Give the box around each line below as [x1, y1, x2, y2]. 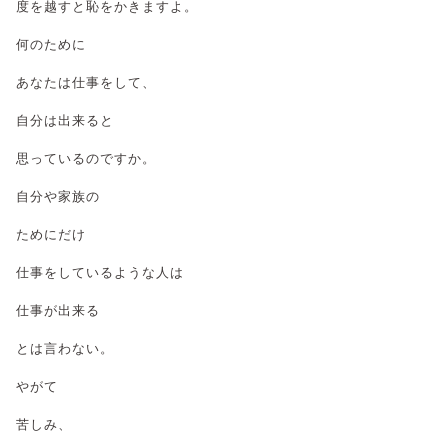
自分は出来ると [16, 112, 114, 128]
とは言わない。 [16, 340, 114, 356]
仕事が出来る [16, 302, 100, 318]
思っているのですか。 [16, 150, 156, 166]
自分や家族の [16, 188, 100, 204]
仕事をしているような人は [16, 264, 184, 280]
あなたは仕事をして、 [16, 74, 156, 90]
